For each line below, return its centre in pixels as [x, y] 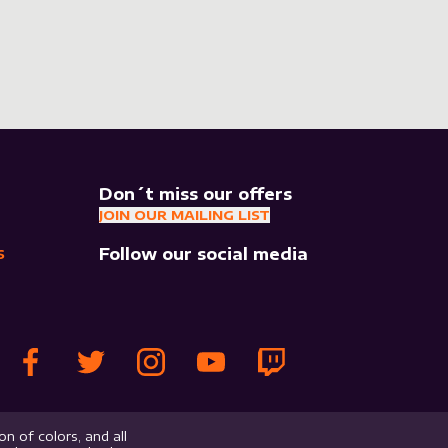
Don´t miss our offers [195, 194]
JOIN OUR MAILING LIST [184, 215]
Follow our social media [203, 254]
